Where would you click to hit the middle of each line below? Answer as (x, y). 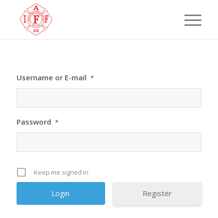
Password (34, 122)
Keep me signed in (61, 172)
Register (157, 193)
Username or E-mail (51, 77)
